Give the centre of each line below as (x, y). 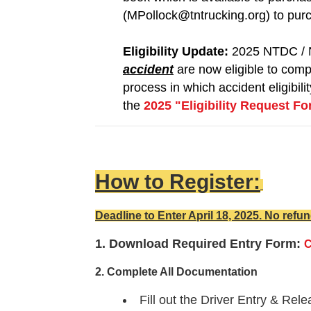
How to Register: (178, 182)
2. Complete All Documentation (176, 272)
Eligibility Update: (177, 52)
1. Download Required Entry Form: (200, 244)
